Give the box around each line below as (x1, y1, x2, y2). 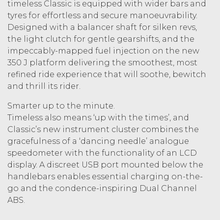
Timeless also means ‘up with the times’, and (7, 112, 189, 122)
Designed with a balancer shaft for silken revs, (7, 22, 197, 32)
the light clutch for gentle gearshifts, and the (7, 34, 194, 44)
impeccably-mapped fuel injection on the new (7, 46, 199, 55)
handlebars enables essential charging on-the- (7, 171, 203, 181)
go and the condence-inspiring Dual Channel (7, 183, 197, 193)
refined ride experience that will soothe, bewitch (7, 69, 206, 79)
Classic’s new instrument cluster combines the (7, 124, 199, 134)
